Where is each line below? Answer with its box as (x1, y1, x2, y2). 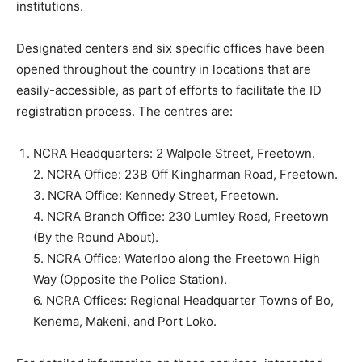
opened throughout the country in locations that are (16, 61, 311, 77)
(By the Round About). (33, 229, 158, 245)
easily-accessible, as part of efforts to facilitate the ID (16, 82, 322, 98)
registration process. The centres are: (16, 103, 233, 119)
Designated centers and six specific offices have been (16, 40, 325, 56)
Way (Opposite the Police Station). (33, 271, 227, 287)
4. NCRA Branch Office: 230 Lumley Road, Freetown (33, 208, 329, 224)
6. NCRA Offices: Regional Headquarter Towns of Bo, (33, 292, 334, 308)
